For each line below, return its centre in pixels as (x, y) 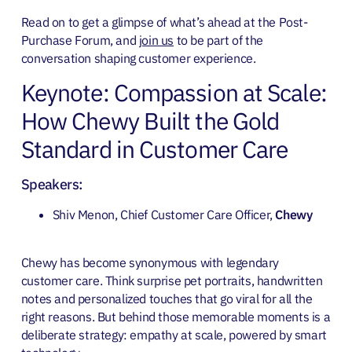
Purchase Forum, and (80, 40)
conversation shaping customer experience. (138, 59)
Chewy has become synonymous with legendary (150, 262)
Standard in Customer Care (154, 149)
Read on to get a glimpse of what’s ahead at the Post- (164, 22)
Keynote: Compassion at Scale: (174, 93)
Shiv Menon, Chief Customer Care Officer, (164, 215)
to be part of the (218, 40)
